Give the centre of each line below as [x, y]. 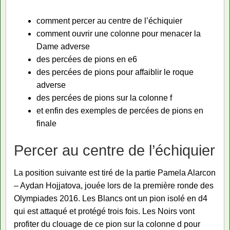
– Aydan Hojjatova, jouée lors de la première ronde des [114, 185]
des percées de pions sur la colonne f [104, 98]
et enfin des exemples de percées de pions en [120, 111]
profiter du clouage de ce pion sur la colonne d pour [107, 224]
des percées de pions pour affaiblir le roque [115, 72]
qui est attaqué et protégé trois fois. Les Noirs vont [104, 211]
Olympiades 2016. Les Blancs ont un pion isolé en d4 [111, 198]
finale [46, 123]
